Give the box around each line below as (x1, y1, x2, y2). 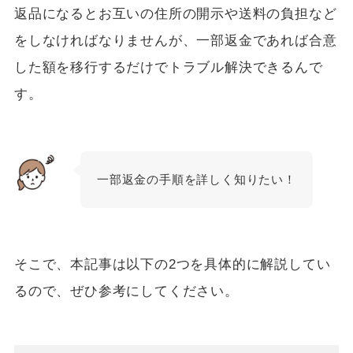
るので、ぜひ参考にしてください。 (13, 283, 239, 299)
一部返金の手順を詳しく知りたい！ (96, 172, 296, 186)
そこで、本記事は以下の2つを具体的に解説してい (13, 256, 331, 272)
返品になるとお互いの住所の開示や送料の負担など (13, 6, 337, 21)
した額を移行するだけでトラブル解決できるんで (13, 59, 323, 75)
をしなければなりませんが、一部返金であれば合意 (13, 32, 337, 48)
